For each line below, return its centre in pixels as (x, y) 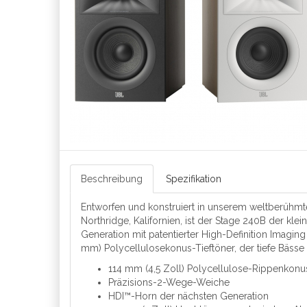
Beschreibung (112, 179)
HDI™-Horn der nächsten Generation (188, 296)
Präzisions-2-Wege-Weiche (169, 282)
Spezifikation (194, 179)
